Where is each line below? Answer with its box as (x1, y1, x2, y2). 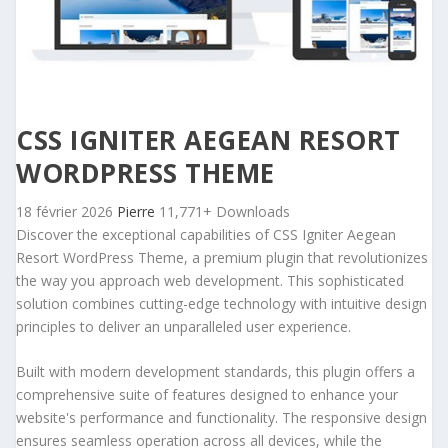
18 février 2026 (16, 202, 117, 221)
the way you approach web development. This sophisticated (16, 271, 404, 290)
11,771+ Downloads (159, 202, 290, 221)
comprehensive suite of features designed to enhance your (16, 385, 398, 405)
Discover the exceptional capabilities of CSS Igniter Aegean (16, 225, 396, 244)
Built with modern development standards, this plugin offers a (16, 362, 415, 382)
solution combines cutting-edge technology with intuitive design (16, 294, 427, 313)
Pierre (117, 202, 159, 221)
